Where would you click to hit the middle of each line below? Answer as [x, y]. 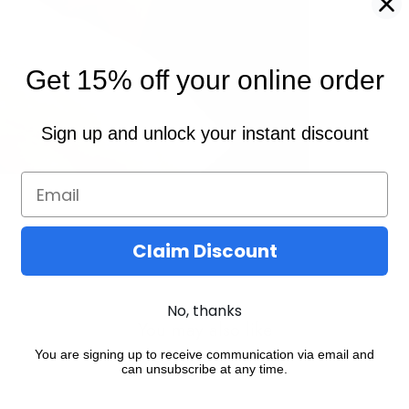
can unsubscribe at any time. [204, 369]
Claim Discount [204, 251]
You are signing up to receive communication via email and [204, 354]
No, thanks [204, 311]
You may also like [204, 330]
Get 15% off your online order [204, 80]
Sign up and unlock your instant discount [204, 133]
